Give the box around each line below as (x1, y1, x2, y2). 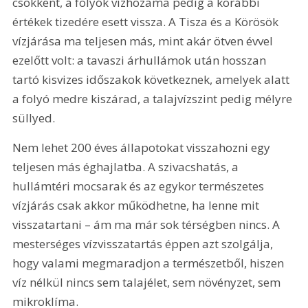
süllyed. (12, 109, 56, 126)
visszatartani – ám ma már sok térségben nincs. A (12, 216, 283, 232)
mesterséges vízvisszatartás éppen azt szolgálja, (12, 235, 276, 252)
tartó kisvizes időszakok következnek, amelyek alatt (12, 71, 293, 87)
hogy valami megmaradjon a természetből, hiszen (12, 254, 287, 271)
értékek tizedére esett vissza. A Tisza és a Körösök (12, 13, 282, 30)
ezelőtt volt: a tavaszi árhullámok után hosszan (12, 52, 269, 68)
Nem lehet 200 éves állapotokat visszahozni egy (12, 139, 274, 155)
